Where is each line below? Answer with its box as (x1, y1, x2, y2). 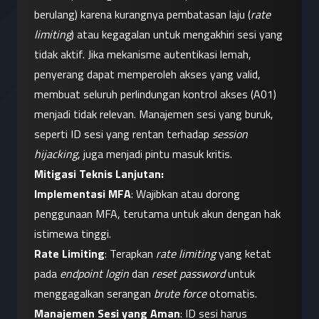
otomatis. (206, 285, 257, 303)
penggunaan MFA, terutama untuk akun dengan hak (34, 205, 281, 223)
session (212, 125, 248, 143)
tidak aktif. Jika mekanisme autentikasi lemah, (34, 46, 251, 63)
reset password (152, 265, 225, 283)
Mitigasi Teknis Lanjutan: (34, 165, 164, 183)
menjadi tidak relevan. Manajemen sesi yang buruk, (34, 105, 273, 123)
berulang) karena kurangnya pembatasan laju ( (34, 6, 251, 23)
